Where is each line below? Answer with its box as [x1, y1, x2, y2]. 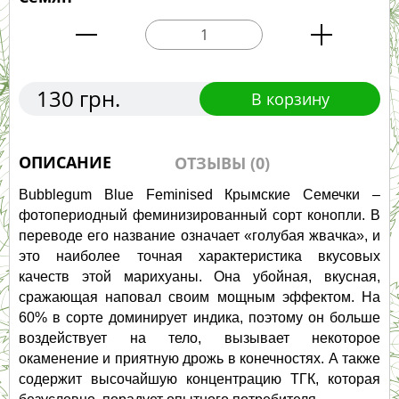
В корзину [250, 88, 330, 110]
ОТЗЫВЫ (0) [175, 152, 270, 175]
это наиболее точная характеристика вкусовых [19, 248, 380, 265]
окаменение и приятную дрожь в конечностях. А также [19, 351, 380, 367]
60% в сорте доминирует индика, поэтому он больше [19, 310, 380, 326]
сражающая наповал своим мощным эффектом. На [19, 289, 380, 305]
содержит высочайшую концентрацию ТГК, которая [19, 371, 380, 387]
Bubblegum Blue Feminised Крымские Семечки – [19, 187, 380, 203]
